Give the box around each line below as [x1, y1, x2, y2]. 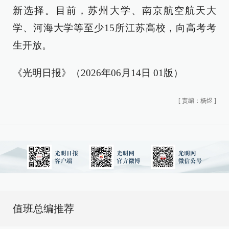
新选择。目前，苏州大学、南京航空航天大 [13, 5, 216, 16]
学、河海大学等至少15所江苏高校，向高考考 [13, 22, 216, 33]
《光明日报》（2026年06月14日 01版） [13, 67, 183, 78]
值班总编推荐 [13, 203, 74, 214]
